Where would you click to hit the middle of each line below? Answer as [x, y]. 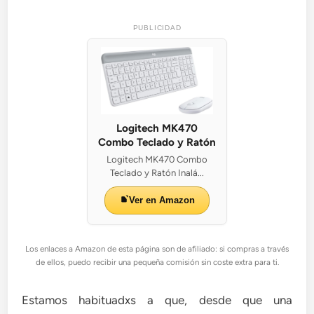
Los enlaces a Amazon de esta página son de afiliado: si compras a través [157, 249]
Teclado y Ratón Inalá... [157, 173]
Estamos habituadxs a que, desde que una [157, 300]
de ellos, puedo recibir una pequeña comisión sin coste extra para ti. [157, 262]
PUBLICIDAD [157, 28]
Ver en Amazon [162, 200]
